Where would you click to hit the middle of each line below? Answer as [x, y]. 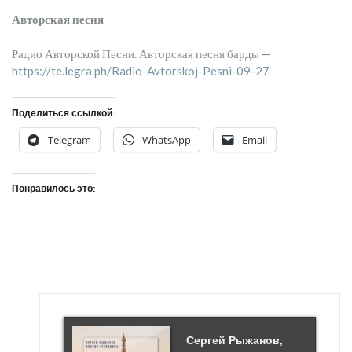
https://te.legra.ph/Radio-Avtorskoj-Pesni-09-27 [141, 71]
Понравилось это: [53, 188]
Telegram [70, 139]
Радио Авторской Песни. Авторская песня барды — [141, 53]
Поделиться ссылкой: [63, 112]
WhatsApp [167, 139]
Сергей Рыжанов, [235, 340]
